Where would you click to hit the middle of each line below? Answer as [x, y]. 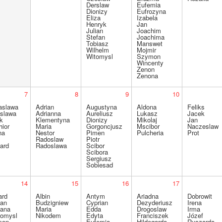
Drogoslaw [152, 209]
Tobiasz [98, 43]
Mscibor [148, 126]
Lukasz [147, 113]
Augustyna [102, 107]
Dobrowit [200, 196]
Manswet [150, 43]
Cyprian [97, 202]
